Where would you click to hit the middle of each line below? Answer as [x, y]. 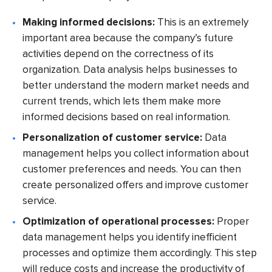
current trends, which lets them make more [122, 101]
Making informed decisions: [89, 22]
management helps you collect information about [136, 153]
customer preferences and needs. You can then [132, 169]
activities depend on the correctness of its [118, 53]
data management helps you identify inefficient [130, 237]
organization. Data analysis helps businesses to [130, 69]
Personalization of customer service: [113, 137]
